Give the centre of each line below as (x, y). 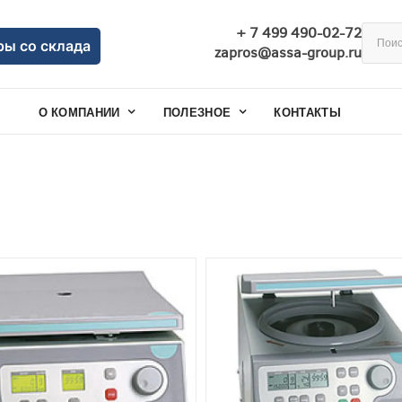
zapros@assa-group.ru (288, 52)
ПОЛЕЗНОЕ (197, 112)
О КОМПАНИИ (79, 112)
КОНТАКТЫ (307, 112)
